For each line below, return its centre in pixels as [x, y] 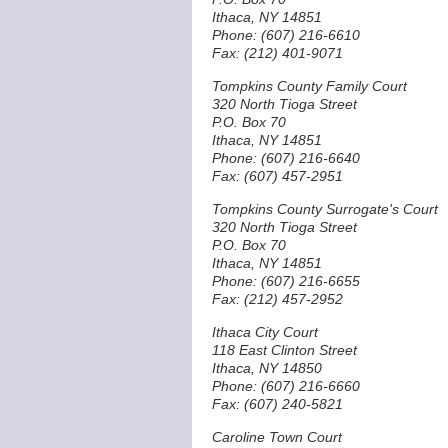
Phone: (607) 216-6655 [286, 281]
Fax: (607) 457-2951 [277, 176]
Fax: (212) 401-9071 [277, 53]
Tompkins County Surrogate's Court [325, 209]
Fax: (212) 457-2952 [277, 299]
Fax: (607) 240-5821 [277, 404]
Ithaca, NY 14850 [267, 368]
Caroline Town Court [277, 437]
